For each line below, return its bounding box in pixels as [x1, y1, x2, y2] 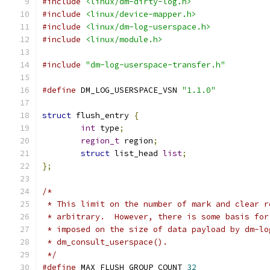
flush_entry [71, 110, 134, 121]
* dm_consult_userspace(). [42, 237, 168, 247]
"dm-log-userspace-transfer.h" [86, 60, 225, 70]
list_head [110, 148, 163, 159]
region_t [81, 136, 119, 146]
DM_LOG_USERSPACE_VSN [76, 85, 182, 95]
